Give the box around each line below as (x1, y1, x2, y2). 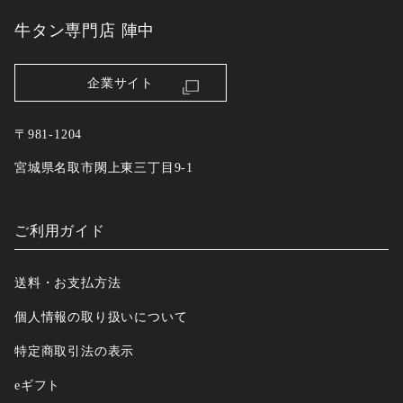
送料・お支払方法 (14, 275, 121, 291)
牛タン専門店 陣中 (14, 21, 156, 40)
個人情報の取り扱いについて (14, 309, 188, 324)
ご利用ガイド (14, 223, 105, 239)
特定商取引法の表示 (14, 343, 135, 358)
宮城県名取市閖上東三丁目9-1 (14, 160, 193, 175)
